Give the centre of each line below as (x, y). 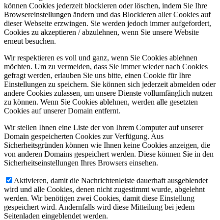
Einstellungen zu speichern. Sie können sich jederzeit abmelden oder (110, 84)
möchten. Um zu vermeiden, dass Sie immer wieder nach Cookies (106, 66)
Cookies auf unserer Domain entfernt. (62, 110)
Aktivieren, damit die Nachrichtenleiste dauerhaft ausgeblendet (111, 180)
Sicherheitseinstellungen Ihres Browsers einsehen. (81, 163)
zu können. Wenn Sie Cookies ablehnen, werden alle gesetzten (101, 102)
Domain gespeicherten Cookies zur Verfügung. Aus (84, 136)
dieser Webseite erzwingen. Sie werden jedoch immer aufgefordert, (108, 23)
